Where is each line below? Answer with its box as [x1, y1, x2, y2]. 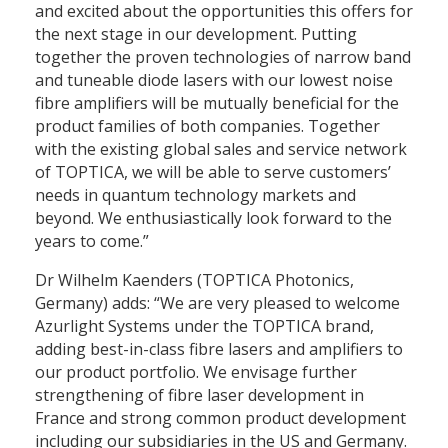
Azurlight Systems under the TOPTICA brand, [35, 315, 374, 338]
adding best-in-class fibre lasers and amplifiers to [35, 338, 403, 361]
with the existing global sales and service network [35, 138, 407, 161]
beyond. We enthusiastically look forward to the [35, 207, 392, 230]
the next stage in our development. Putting [35, 23, 357, 46]
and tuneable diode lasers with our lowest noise [35, 69, 393, 92]
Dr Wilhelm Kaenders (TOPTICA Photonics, [35, 269, 354, 292]
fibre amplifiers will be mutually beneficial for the [35, 92, 399, 115]
